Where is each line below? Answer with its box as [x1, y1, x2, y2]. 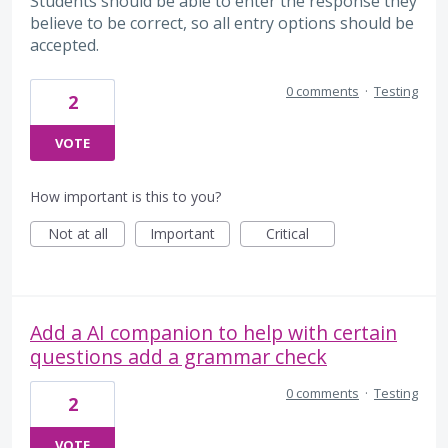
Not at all [47, 223, 108, 243]
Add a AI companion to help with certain [30, 318, 397, 346]
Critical [266, 223, 309, 243]
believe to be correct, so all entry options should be [30, 12, 414, 35]
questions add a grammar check [30, 342, 327, 370]
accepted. [30, 34, 99, 57]
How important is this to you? [30, 186, 221, 206]
